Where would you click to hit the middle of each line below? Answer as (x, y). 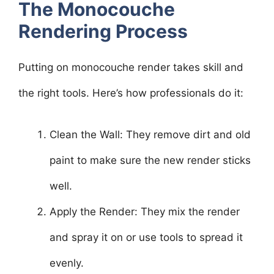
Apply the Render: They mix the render (145, 211)
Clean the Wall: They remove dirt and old (150, 134)
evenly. (67, 263)
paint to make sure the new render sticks (150, 160)
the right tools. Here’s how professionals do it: (131, 93)
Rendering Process (103, 31)
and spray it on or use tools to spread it (146, 237)
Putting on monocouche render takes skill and (131, 67)
